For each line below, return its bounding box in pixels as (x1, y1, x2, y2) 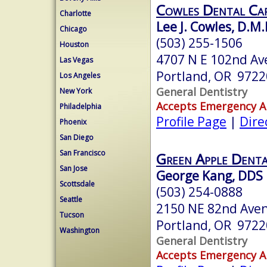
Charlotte (60, 8, 91, 18)
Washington (60, 225, 100, 235)
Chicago (60, 24, 87, 34)
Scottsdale (60, 179, 95, 189)
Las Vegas (60, 55, 93, 65)
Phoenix (60, 117, 86, 127)
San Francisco (60, 148, 105, 158)
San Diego (60, 132, 94, 142)
